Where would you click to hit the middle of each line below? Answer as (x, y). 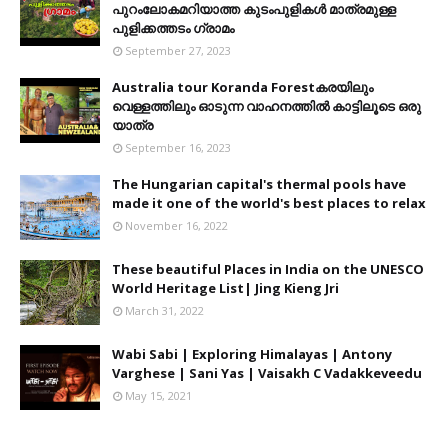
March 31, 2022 (164, 310)
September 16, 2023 (178, 147)
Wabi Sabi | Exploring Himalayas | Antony (252, 353)
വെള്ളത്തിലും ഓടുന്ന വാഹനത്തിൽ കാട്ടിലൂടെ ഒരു (266, 105)
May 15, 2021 (158, 395)
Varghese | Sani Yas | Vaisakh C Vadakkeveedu (267, 372)
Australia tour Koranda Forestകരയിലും (242, 86)
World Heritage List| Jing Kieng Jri (225, 287)
